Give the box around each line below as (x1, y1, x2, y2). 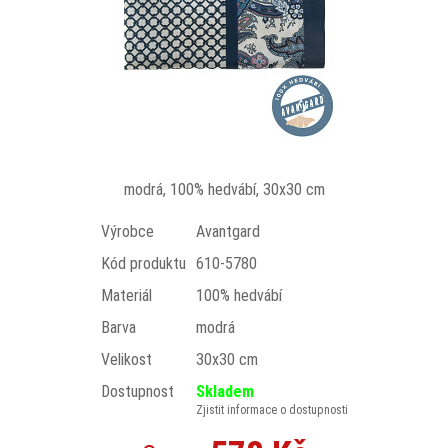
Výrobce (100, 222, 154, 241)
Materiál (100, 286, 152, 305)
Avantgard (195, 222, 260, 241)
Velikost (100, 350, 152, 369)
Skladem (195, 382, 254, 401)
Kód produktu (100, 254, 186, 273)
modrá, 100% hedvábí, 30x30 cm (123, 180, 325, 199)
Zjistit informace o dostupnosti (195, 403, 348, 417)
